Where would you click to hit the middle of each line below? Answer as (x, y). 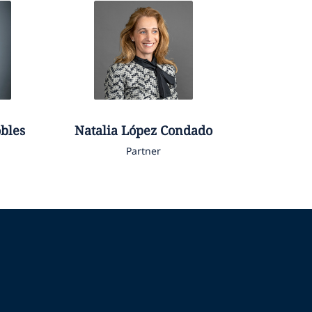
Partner (144, 151)
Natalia (96, 131)
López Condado (167, 131)
